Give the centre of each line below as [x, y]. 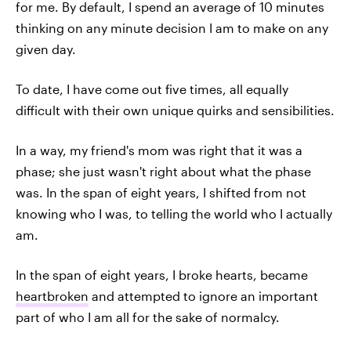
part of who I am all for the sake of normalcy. [148, 317]
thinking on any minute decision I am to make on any [172, 27]
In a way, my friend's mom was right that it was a [159, 150]
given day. [46, 49]
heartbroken [52, 295]
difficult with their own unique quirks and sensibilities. [175, 110]
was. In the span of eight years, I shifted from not [161, 192]
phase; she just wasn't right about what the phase [163, 171]
